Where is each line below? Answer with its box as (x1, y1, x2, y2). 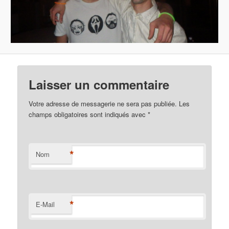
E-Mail (36, 199, 55, 209)
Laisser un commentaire (29, 75, 170, 93)
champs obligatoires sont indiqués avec (29, 109, 148, 119)
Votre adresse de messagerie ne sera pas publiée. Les (29, 98, 190, 108)
